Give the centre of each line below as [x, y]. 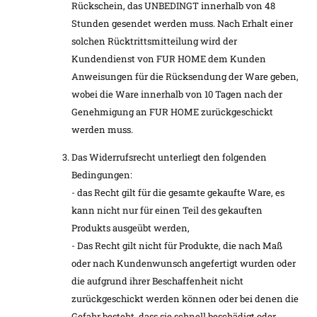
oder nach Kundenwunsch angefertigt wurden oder [184, 264]
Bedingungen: [102, 175]
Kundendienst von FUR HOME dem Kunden [169, 58]
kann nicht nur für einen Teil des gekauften [167, 211]
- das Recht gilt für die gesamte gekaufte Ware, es [178, 193]
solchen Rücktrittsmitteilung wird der [154, 41]
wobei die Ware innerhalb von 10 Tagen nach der [177, 94]
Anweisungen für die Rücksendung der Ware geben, [185, 76]
